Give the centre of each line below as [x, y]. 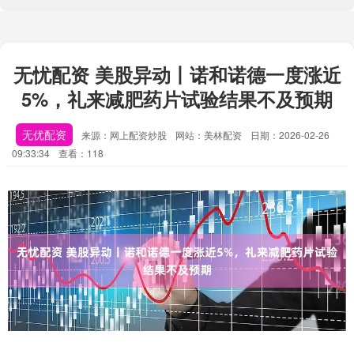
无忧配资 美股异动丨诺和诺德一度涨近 [177, 74]
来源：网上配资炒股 [125, 135]
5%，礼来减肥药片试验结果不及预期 [177, 99]
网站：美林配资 [209, 135]
